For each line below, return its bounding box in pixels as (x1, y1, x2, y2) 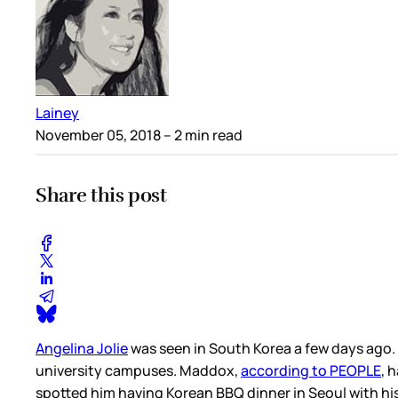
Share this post (36, 182, 167, 207)
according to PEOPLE (241, 360, 381, 380)
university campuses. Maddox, (36, 360, 241, 380)
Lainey (36, 103, 79, 123)
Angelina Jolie (36, 338, 128, 358)
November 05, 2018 (36, 125, 161, 146)
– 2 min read (161, 125, 243, 146)
